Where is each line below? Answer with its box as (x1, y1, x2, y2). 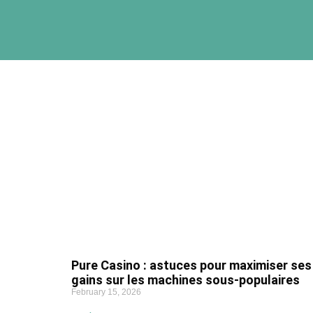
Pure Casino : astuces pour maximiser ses (71, 258, 312, 272)
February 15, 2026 (71, 287, 141, 297)
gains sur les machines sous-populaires (71, 272, 300, 287)
